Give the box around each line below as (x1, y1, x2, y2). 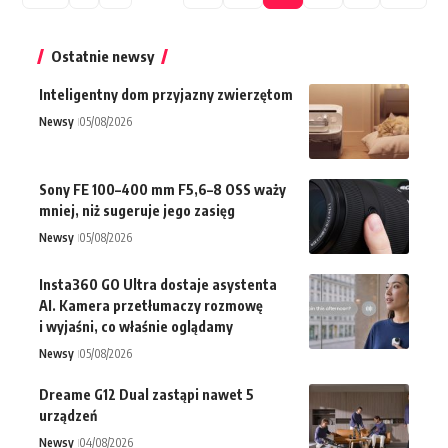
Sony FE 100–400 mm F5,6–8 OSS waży (39, 180, 286, 198)
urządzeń (39, 406, 97, 424)
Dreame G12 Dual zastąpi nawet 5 (39, 385, 254, 403)
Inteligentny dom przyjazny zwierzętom (39, 85, 293, 103)
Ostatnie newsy (51, 46, 154, 65)
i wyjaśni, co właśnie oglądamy (39, 317, 233, 335)
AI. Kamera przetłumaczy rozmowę (39, 296, 263, 314)
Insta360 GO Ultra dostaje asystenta (39, 275, 277, 293)
